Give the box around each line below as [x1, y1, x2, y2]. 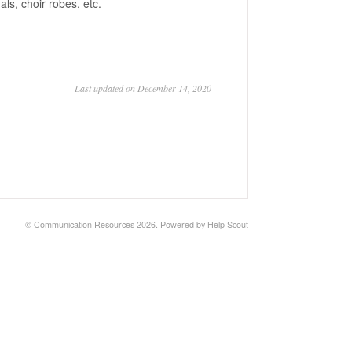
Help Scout [207, 218, 248, 230]
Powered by [160, 218, 207, 230]
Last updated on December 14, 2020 [75, 82, 211, 94]
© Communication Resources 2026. [25, 218, 160, 230]
